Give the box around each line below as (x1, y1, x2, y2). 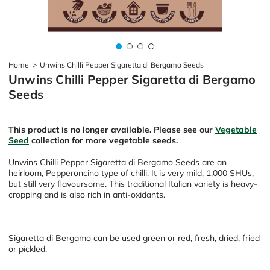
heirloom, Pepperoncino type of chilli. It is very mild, (8, 167, 206, 178)
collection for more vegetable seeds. (31, 134, 178, 146)
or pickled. (8, 243, 47, 254)
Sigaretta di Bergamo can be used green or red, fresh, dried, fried (8, 232, 260, 243)
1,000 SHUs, (206, 167, 254, 178)
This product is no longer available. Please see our (8, 124, 213, 135)
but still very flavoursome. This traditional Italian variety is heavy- (8, 178, 257, 189)
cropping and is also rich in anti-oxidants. (8, 189, 165, 200)
